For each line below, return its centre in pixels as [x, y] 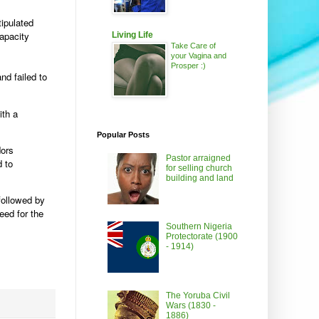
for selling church [199, 168]
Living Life [132, 35]
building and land [199, 178]
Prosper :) [188, 66]
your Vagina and [199, 56]
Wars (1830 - [190, 306]
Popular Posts [123, 135]
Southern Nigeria [199, 227]
